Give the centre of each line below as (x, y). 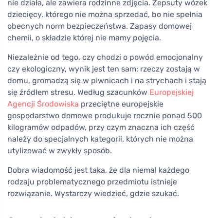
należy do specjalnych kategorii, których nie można (100, 139)
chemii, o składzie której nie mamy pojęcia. (84, 38)
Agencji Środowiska (43, 104)
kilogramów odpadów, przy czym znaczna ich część (101, 127)
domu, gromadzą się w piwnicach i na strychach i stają (107, 81)
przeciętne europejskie (121, 104)
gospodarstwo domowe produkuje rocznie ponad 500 (105, 116)
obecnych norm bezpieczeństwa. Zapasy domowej (100, 26)
